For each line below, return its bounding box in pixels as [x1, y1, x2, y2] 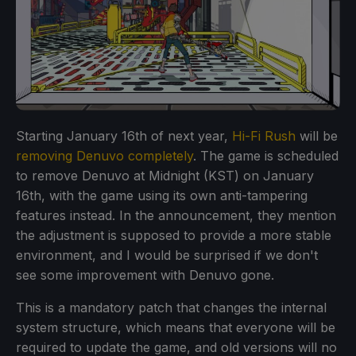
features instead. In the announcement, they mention [16, 207, 336, 223]
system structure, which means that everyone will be [16, 319, 335, 335]
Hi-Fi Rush [232, 127, 296, 144]
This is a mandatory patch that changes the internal [16, 299, 327, 315]
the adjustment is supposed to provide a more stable [16, 226, 331, 243]
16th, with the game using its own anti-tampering [16, 187, 308, 203]
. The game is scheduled [193, 147, 339, 164]
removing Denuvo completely [16, 147, 193, 164]
